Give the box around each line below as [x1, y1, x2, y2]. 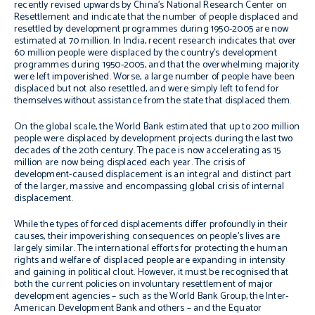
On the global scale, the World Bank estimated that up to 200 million [14, 119, 300, 135]
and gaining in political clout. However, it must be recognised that [14, 264, 289, 281]
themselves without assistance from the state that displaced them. [14, 93, 292, 109]
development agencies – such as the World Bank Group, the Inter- [14, 288, 289, 304]
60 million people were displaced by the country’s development [14, 45, 277, 61]
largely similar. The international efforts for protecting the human [14, 240, 288, 257]
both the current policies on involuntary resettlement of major [14, 276, 274, 292]
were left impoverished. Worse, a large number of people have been [14, 69, 295, 85]
